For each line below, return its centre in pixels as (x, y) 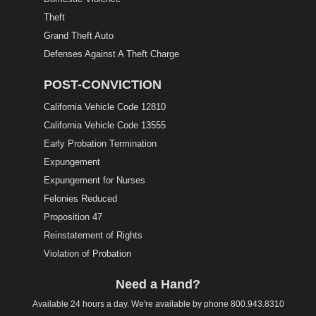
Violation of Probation (87, 254)
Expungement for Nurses (95, 181)
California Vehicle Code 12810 (105, 107)
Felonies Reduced (80, 199)
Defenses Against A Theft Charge (111, 54)
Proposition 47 (73, 217)
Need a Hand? (158, 285)
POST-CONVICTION (103, 85)
